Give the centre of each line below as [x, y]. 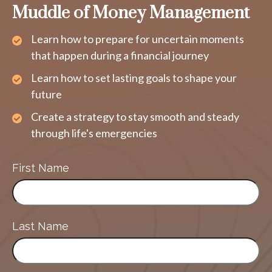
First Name [41, 168]
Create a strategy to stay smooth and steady [135, 117]
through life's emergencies [94, 133]
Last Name [40, 226]
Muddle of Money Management [131, 13]
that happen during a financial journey [120, 56]
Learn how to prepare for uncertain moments [138, 39]
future [46, 94]
